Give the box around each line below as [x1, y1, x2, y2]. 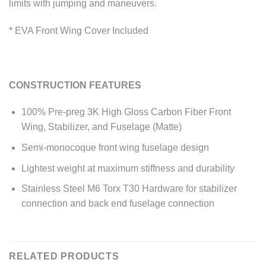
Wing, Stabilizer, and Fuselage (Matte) [21, 122, 182, 132]
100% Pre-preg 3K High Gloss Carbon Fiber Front [21, 107, 231, 118]
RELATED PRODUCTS [9, 251, 119, 262]
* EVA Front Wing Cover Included [9, 26, 148, 36]
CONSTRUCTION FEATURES [9, 80, 141, 90]
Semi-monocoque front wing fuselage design [21, 142, 209, 153]
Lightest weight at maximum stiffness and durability [21, 163, 235, 173]
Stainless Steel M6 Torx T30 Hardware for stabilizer [21, 183, 237, 194]
